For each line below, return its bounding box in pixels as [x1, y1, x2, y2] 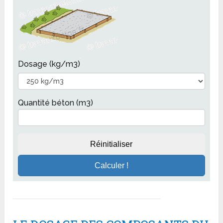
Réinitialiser [90, 140, 133, 149]
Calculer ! [94, 161, 128, 170]
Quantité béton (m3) [18, 98, 94, 108]
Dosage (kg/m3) [18, 59, 81, 69]
